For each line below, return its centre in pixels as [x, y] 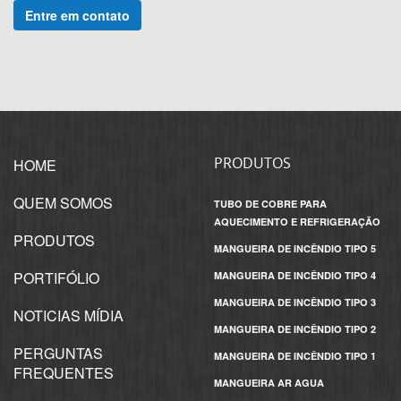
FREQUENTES [64, 373]
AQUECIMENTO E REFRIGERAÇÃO [297, 222]
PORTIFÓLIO [56, 278]
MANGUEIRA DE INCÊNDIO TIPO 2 [295, 329]
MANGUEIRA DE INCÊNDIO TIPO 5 [295, 248]
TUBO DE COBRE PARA [270, 204]
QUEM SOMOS [63, 203]
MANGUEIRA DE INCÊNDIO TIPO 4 [295, 275]
